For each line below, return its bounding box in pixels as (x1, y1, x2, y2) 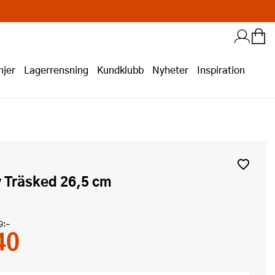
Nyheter (152, 63, 188, 77)
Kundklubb (97, 63, 144, 77)
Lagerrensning (24, 63, 88, 77)
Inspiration (197, 63, 245, 77)
